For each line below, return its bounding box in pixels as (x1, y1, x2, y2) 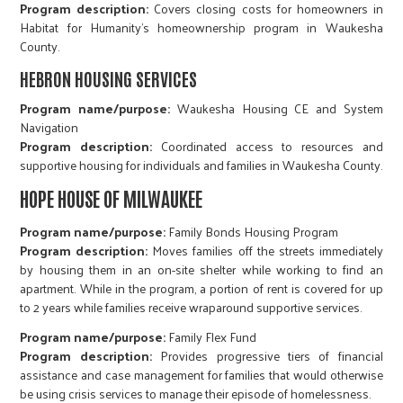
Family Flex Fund (166, 326, 257, 349)
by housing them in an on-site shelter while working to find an (20, 258, 383, 282)
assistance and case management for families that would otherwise (20, 363, 383, 387)
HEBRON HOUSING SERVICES (20, 67, 198, 91)
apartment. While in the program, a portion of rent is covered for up (20, 277, 383, 300)
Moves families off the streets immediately (148, 239, 383, 263)
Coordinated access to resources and (152, 135, 383, 158)
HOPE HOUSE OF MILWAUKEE (20, 185, 203, 211)
